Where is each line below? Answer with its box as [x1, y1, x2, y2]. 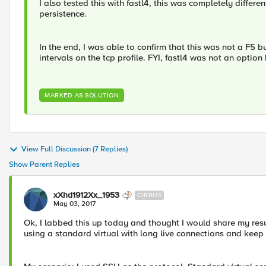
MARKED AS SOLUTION [45, 91, 119, 99]
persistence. [39, 8, 87, 19]
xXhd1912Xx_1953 [53, 190, 119, 200]
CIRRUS [137, 191, 161, 199]
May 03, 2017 [53, 199, 96, 208]
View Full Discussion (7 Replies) [21, 144, 128, 154]
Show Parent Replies [9, 160, 80, 169]
